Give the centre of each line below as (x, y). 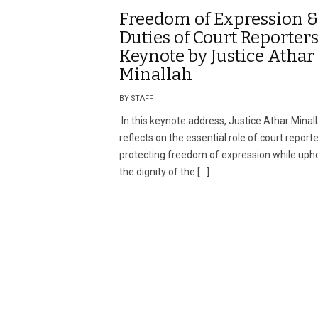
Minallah (156, 75)
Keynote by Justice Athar (217, 56)
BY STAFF (136, 98)
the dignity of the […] (164, 172)
